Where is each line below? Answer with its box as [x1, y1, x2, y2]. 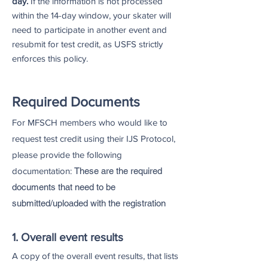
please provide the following [12, 150, 122, 160]
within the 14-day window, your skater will [12, 10, 171, 20]
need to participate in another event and [12, 25, 167, 35]
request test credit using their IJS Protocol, [12, 133, 175, 144]
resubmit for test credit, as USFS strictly [12, 39, 163, 49]
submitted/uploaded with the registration [12, 198, 168, 208]
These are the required [74, 166, 162, 176]
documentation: [12, 166, 74, 176]
